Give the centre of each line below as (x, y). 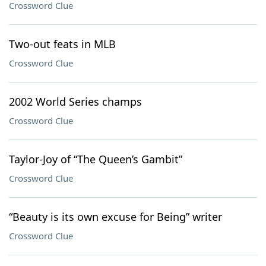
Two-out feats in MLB (62, 44)
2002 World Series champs (75, 102)
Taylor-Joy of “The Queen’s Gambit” (96, 159)
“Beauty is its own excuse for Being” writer (115, 217)
